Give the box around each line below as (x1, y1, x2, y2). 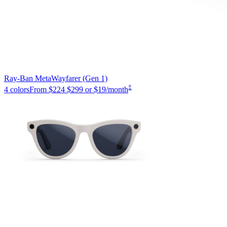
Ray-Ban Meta (4, 73, 51, 83)
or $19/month (85, 85, 128, 94)
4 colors (4, 85, 29, 94)
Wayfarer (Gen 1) (51, 73, 107, 83)
